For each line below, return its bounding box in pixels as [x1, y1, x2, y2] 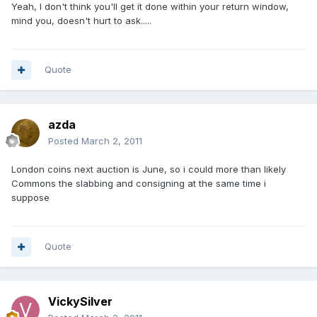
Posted [48, 135, 81, 147]
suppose [11, 192, 50, 204]
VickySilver [48, 294, 113, 309]
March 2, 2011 [81, 135, 142, 147]
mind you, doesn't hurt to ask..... [11, 15, 151, 27]
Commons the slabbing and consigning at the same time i [11, 178, 266, 190]
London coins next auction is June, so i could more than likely [11, 163, 286, 175]
